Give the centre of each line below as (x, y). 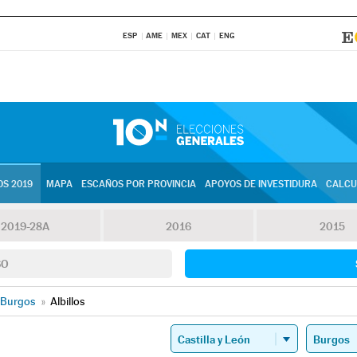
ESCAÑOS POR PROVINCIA (138, 184)
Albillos (67, 301)
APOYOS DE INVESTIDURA (261, 184)
